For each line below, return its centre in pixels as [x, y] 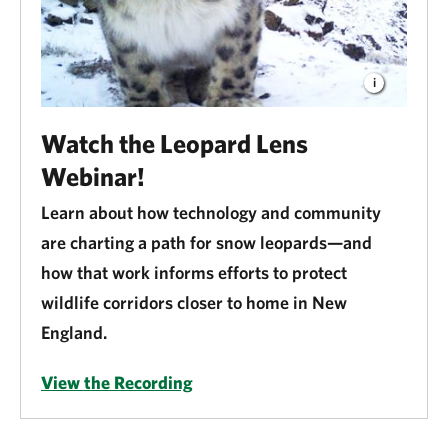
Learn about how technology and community [211, 212]
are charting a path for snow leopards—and [206, 242]
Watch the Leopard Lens [174, 142]
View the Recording [117, 382]
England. [76, 332]
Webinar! [93, 175]
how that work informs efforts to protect [194, 272]
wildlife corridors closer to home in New [194, 302]
